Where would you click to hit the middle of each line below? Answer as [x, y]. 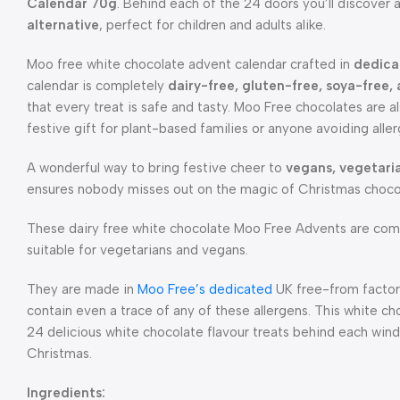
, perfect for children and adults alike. [212, 25]
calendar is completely [97, 86]
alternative [63, 25]
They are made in [82, 289]
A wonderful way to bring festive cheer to [156, 168]
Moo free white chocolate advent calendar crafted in [190, 64]
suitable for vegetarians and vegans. [137, 250]
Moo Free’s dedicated [205, 289]
